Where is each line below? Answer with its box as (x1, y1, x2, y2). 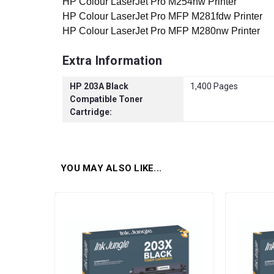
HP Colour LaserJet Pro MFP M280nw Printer (62, 26, 260, 37)
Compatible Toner (70, 94, 143, 104)
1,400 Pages (190, 81, 238, 91)
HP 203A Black (70, 81, 128, 91)
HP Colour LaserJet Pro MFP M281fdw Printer (62, 11, 262, 22)
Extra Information (62, 53, 163, 68)
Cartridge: (70, 106, 112, 117)
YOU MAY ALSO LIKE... (61, 163, 161, 174)
